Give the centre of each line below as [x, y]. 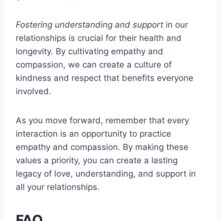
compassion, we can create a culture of [94, 65]
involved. [34, 92]
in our [176, 25]
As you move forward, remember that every [102, 121]
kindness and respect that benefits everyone [105, 78]
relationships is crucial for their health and [99, 38]
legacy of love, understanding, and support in [106, 174]
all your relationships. [58, 187]
